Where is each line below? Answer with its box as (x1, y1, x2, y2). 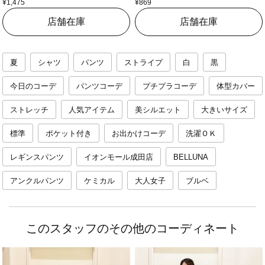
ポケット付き (46, 129, 92, 138)
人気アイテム (69, 105, 115, 115)
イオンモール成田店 (84, 153, 153, 162)
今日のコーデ (10, 82, 56, 91)
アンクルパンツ (10, 176, 64, 186)
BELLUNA (173, 153, 208, 162)
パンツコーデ (76, 82, 122, 91)
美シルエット (135, 105, 181, 115)
